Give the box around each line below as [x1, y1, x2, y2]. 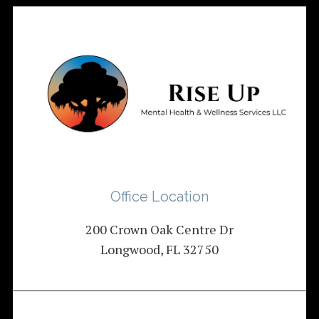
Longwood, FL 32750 [100, 240, 219, 258]
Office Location [110, 187, 209, 205]
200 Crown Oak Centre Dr [85, 220, 234, 238]
